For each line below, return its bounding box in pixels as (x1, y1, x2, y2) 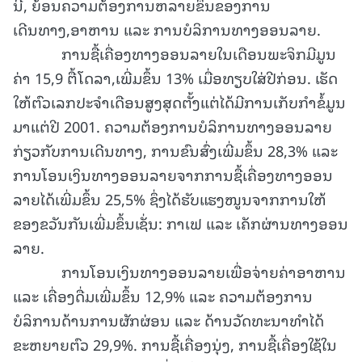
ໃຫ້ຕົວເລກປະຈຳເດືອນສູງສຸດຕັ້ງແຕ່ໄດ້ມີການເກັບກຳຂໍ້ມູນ (13, 90, 346, 113)
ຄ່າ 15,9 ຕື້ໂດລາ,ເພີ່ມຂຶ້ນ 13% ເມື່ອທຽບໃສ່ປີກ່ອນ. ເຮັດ (13, 65, 338, 89)
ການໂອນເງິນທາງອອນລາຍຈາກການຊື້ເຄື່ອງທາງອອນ (13, 162, 333, 186)
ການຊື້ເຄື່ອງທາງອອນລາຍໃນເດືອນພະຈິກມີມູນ (13, 41, 336, 65)
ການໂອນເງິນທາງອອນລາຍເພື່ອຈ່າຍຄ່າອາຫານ (13, 259, 346, 283)
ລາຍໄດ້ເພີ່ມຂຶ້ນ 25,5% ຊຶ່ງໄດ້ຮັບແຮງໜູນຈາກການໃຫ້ (13, 187, 326, 210)
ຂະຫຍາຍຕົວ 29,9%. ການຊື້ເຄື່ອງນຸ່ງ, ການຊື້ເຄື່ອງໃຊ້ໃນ (13, 332, 337, 356)
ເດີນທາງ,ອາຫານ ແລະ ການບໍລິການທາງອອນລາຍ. (13, 17, 321, 40)
